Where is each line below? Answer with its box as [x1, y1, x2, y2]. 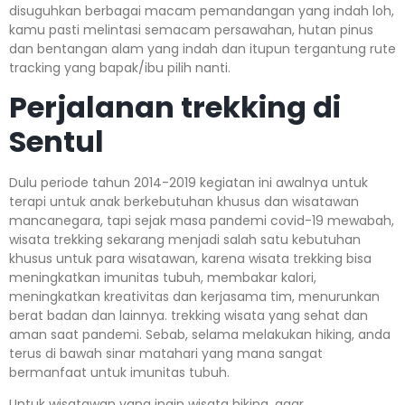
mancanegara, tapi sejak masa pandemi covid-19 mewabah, [9, 211, 394, 230]
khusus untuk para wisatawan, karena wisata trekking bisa [9, 249, 372, 268]
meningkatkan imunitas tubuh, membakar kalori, [9, 268, 316, 287]
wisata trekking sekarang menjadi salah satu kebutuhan [9, 230, 361, 249]
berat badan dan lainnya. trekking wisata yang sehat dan [9, 306, 368, 325]
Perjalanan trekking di [9, 86, 341, 127]
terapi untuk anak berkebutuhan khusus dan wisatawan [9, 192, 359, 211]
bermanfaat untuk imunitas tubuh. [9, 363, 230, 381]
